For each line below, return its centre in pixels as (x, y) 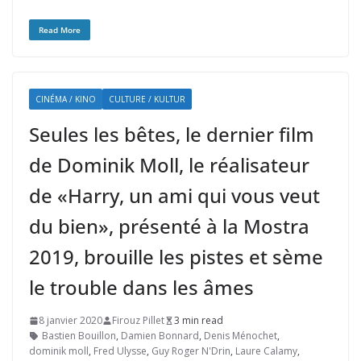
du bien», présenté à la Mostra (169, 226)
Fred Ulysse (120, 351)
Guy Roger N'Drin (191, 351)
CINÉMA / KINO (66, 99)
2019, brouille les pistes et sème (176, 257)
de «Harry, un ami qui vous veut (174, 195)
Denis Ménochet (241, 336)
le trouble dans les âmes (141, 287)
